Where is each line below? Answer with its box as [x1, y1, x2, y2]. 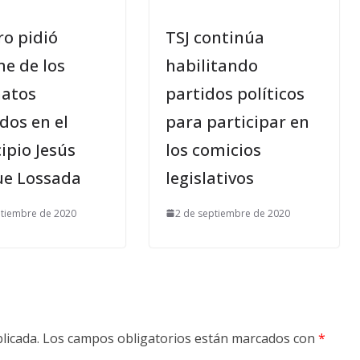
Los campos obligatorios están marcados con [43, 329, 318, 347]
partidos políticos [166, 82, 305, 104]
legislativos [166, 166, 254, 189]
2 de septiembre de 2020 [175, 206, 290, 220]
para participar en [166, 110, 309, 133]
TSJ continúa [166, 26, 264, 48]
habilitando [166, 54, 258, 76]
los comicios [166, 138, 261, 161]
